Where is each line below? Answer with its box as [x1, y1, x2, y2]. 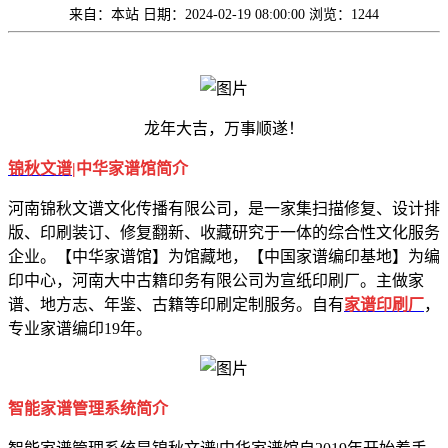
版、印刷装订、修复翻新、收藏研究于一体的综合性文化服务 [8, 223, 440, 241]
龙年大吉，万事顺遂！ [144, 119, 304, 137]
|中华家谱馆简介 [72, 159, 188, 177]
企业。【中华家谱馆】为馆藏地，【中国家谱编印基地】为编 [8, 247, 440, 265]
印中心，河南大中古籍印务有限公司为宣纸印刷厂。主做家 [8, 271, 424, 289]
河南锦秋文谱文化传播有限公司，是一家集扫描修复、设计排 [8, 199, 440, 217]
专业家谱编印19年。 [8, 319, 152, 337]
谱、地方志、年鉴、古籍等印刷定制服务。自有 [8, 295, 344, 313]
